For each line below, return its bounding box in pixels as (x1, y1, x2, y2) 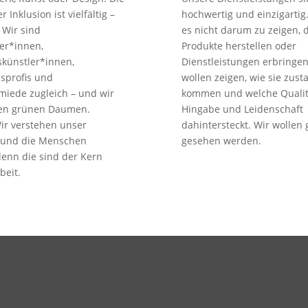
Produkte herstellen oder (181, 39, 296, 53)
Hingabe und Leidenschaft (181, 102, 303, 116)
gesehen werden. (181, 134, 261, 148)
